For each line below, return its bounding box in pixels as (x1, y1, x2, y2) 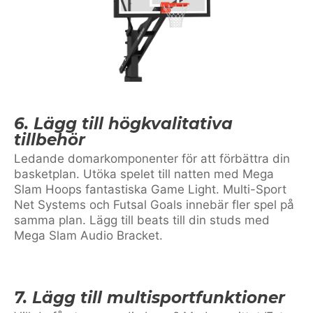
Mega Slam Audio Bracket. (14, 228, 163, 242)
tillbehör (14, 129, 85, 150)
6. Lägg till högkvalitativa (14, 113, 233, 133)
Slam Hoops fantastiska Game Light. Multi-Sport (14, 182, 286, 196)
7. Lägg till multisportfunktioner (14, 287, 285, 307)
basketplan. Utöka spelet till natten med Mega (14, 166, 274, 181)
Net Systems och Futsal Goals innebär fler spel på (14, 197, 294, 212)
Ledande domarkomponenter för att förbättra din (14, 151, 290, 166)
